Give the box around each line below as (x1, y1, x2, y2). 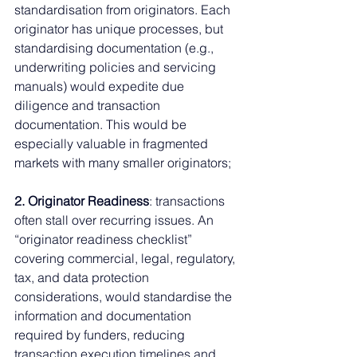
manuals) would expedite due (14, 77, 187, 94)
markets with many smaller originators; (14, 154, 231, 171)
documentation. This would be (14, 116, 190, 132)
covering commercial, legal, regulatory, (14, 249, 238, 266)
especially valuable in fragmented (14, 135, 211, 151)
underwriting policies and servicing (14, 58, 219, 75)
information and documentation (14, 307, 194, 324)
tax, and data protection (14, 269, 152, 285)
